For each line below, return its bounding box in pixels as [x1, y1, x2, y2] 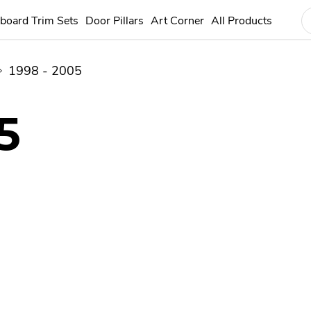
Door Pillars [85, 13, 144, 28]
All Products [211, 13, 272, 28]
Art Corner [151, 13, 204, 28]
